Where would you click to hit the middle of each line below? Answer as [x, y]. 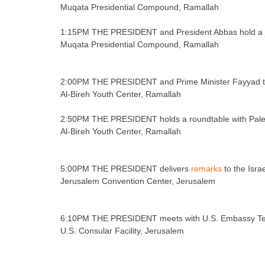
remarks [206, 169]
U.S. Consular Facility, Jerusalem [122, 231]
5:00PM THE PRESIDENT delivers [126, 169]
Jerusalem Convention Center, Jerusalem [138, 181]
